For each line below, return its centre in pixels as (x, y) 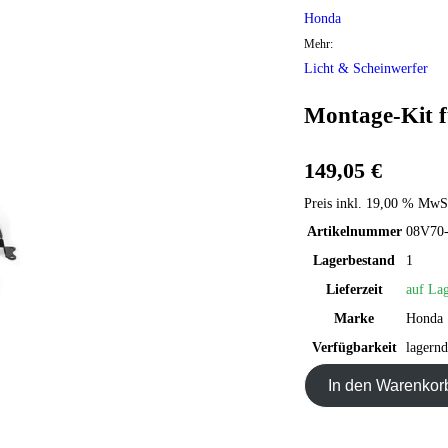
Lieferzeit (354, 290)
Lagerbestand (354, 261)
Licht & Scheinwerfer (365, 68)
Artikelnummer (354, 232)
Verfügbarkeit (354, 348)
